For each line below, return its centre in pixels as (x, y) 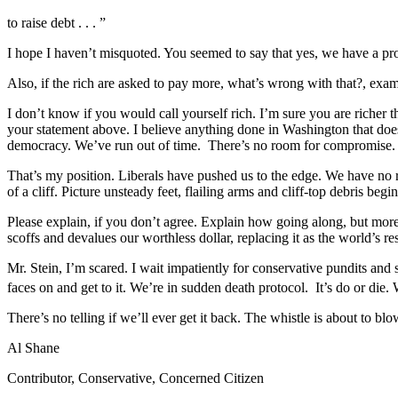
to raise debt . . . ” (56, 22)
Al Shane (33, 348)
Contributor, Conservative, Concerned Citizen (135, 378)
